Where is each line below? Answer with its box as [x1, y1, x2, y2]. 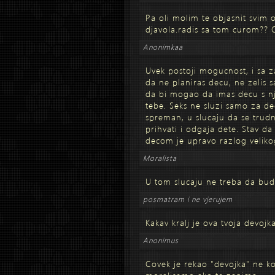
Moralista [143, 153, 177, 163]
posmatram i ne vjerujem [143, 195, 233, 204]
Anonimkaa [143, 42, 183, 52]
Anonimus [143, 236, 179, 245]
